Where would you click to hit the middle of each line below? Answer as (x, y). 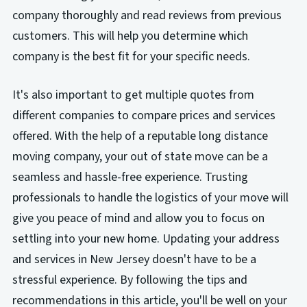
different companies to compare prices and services (144, 116)
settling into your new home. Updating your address (146, 239)
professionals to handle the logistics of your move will (150, 198)
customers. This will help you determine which (130, 36)
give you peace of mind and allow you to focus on (138, 219)
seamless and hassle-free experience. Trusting (130, 177)
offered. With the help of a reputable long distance (140, 136)
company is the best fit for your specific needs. (131, 57)
